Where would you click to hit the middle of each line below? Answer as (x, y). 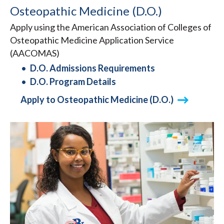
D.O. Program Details (73, 82)
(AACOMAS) (35, 53)
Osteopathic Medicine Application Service (92, 40)
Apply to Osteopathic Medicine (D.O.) (97, 100)
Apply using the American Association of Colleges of (111, 27)
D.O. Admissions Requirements (92, 68)
